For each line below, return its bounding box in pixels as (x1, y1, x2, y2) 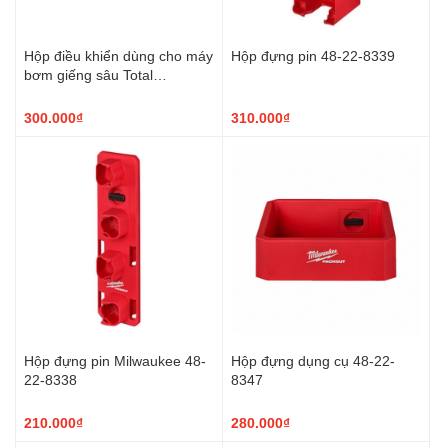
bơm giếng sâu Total (24, 65, 153, 83)
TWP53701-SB (24, 84, 118, 102)
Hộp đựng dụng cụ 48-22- (231, 351, 395, 369)
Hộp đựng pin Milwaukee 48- (24, 351, 206, 369)
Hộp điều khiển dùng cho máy (24, 46, 213, 64)
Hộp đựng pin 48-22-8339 (231, 46, 395, 64)
